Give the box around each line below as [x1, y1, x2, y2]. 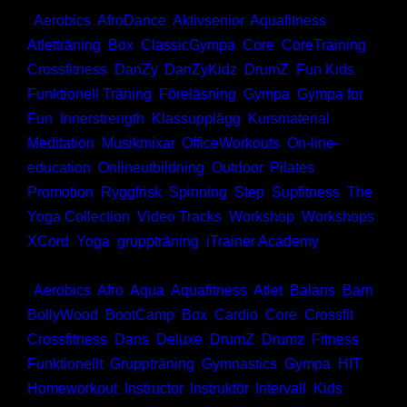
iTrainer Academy [206, 233, 319, 250]
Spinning [169, 184, 227, 201]
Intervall [255, 381, 306, 397]
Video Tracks [137, 209, 222, 225]
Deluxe [156, 332, 203, 348]
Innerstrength [60, 111, 144, 127]
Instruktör [190, 381, 248, 397]
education [27, 160, 91, 176]
